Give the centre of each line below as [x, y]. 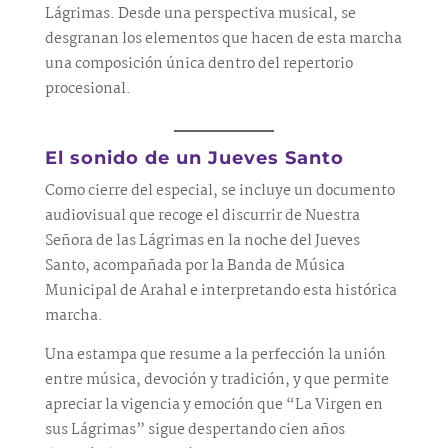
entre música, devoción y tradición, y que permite [216, 380]
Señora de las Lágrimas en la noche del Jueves [202, 241]
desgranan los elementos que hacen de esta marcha [223, 39]
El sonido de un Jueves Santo [194, 157]
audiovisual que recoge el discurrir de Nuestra [202, 216]
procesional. [87, 89]
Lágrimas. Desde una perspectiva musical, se [200, 14]
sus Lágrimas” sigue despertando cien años [194, 430]
